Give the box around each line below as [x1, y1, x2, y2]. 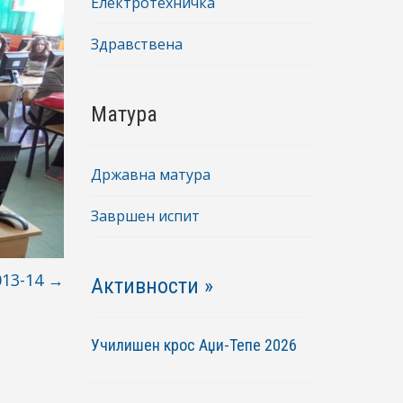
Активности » [91, 273, 213, 300]
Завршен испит [91, 206, 200, 227]
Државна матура [91, 165, 210, 185]
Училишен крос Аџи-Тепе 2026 [91, 336, 300, 355]
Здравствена [91, 34, 183, 55]
